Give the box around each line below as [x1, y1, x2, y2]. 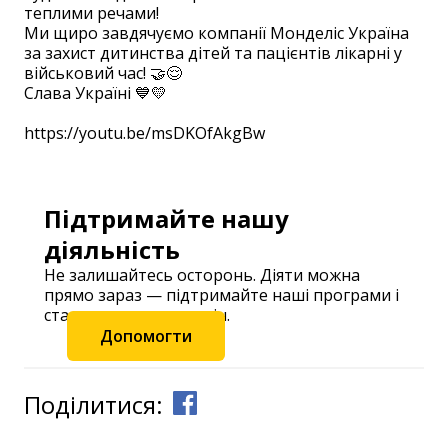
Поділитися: [24, 388, 163, 421]
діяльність [44, 233, 180, 266]
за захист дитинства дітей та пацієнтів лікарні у [24, 42, 402, 64]
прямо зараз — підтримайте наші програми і [44, 284, 399, 306]
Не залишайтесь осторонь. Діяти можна [44, 264, 360, 286]
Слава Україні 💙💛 [24, 82, 171, 104]
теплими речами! [24, 2, 159, 24]
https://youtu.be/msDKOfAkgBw [24, 122, 265, 144]
